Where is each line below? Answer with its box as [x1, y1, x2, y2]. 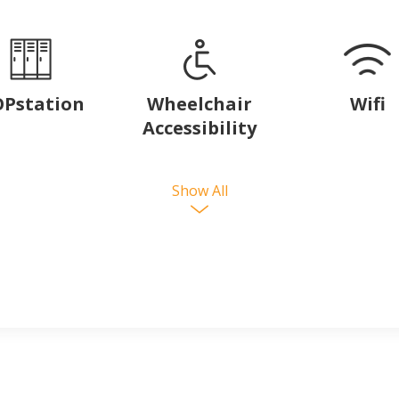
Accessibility [142, 116, 256, 140]
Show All [171, 181, 228, 200]
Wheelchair [146, 92, 252, 116]
